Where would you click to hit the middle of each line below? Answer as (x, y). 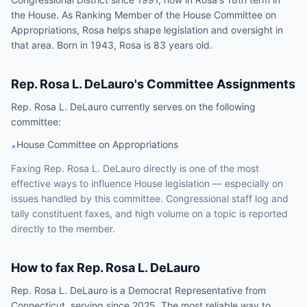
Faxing (27, 168)
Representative (209, 290)
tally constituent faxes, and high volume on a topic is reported (149, 213)
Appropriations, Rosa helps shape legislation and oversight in (147, 30)
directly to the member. (63, 229)
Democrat (150, 290)
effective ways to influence (73, 183)
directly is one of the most (200, 168)
